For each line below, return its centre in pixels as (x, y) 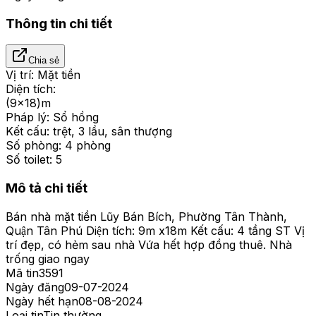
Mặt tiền (59, 75)
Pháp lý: (28, 117)
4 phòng (88, 146)
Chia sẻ (44, 61)
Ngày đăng (35, 287)
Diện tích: (31, 89)
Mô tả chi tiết (47, 188)
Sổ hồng (76, 117)
